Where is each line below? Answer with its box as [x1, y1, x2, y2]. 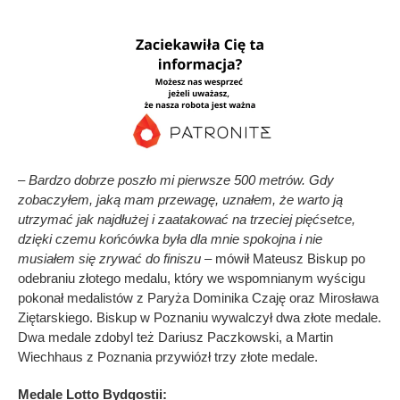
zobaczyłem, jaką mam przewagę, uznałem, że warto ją [18, 191, 343, 207]
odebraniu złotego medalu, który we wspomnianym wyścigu [18, 270, 365, 286]
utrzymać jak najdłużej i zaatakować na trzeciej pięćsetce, [18, 211, 355, 227]
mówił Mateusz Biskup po [212, 250, 365, 266]
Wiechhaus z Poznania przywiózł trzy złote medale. [18, 348, 318, 364]
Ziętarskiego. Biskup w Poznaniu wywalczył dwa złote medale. [18, 309, 381, 325]
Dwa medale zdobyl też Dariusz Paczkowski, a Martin [18, 329, 333, 345]
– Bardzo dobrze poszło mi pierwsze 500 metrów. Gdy [18, 171, 334, 187]
